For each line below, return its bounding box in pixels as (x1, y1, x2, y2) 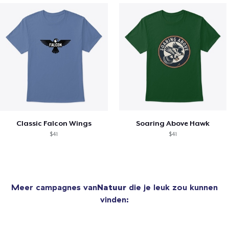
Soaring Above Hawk (136, 119, 210, 127)
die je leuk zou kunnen (126, 181, 218, 192)
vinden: (100, 194, 129, 204)
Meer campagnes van (11, 181, 97, 192)
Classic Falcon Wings (16, 119, 91, 127)
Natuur (97, 181, 126, 192)
